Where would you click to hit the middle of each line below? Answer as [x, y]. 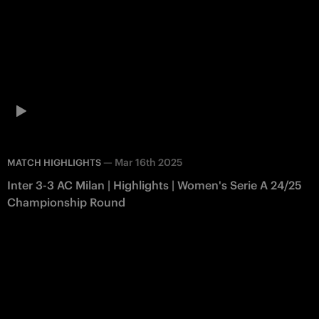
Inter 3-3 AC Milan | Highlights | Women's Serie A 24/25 [155, 185]
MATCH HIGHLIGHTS [54, 162]
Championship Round [66, 202]
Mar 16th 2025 [148, 162]
